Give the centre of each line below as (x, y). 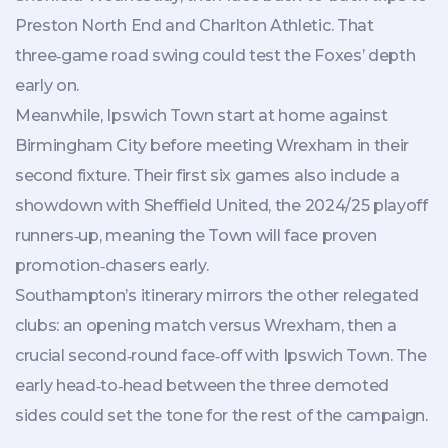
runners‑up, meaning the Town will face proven (196, 235)
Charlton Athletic (264, 25)
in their (380, 145)
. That (352, 25)
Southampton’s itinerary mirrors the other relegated (217, 295)
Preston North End (88, 25)
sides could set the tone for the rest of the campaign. (221, 415)
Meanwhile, (61, 115)
